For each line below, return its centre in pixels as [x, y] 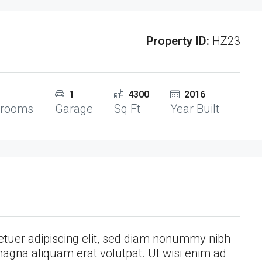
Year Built [194, 109]
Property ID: [178, 41]
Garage [74, 109]
